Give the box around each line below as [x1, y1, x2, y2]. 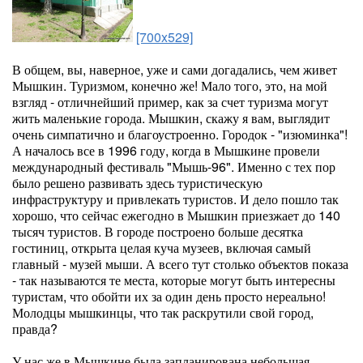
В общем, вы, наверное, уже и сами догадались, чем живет [12, 60, 337, 79]
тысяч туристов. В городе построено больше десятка [12, 222, 303, 241]
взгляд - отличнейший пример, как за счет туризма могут [12, 92, 328, 111]
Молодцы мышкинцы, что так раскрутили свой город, [12, 303, 314, 322]
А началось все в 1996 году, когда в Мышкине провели [12, 141, 320, 160]
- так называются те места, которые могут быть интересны [12, 271, 335, 289]
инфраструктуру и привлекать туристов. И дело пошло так [12, 190, 339, 208]
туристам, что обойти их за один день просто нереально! [12, 287, 326, 305]
